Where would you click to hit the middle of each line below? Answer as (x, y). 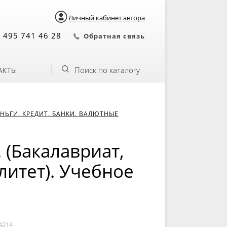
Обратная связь (114, 36)
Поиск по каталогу (107, 70)
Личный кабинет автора (107, 18)
